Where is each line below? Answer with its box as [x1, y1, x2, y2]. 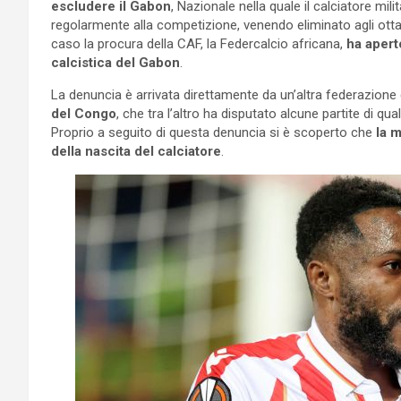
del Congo [51, 105, 116, 122]
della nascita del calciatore [51, 142, 221, 159]
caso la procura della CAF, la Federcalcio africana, [51, 35, 346, 52]
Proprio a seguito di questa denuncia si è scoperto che [51, 124, 376, 141]
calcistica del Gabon [51, 54, 180, 71]
